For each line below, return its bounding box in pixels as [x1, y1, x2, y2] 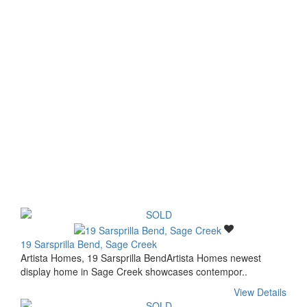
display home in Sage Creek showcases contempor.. [21, 264, 247, 278]
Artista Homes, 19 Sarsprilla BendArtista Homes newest [21, 250, 261, 265]
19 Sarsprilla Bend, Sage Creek [21, 236, 157, 251]
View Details [234, 284, 286, 299]
